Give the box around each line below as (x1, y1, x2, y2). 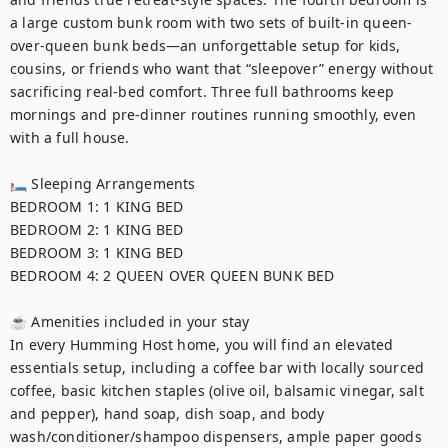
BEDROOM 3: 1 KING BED (10, 243, 184, 262)
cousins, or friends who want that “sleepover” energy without (10, 59, 434, 78)
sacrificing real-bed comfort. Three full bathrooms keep (10, 82, 395, 101)
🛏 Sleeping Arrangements (10, 174, 196, 193)
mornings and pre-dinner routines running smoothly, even (10, 105, 417, 124)
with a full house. (10, 128, 130, 147)
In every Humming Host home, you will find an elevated (10, 335, 394, 354)
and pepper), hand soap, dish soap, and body (10, 404, 325, 423)
